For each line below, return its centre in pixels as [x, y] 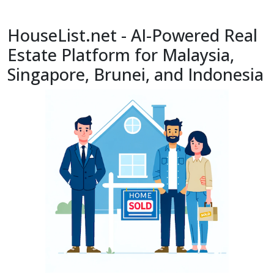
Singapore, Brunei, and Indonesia [135, 74]
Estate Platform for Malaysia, [121, 54]
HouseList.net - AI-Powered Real [132, 35]
